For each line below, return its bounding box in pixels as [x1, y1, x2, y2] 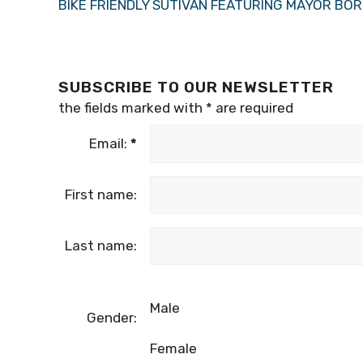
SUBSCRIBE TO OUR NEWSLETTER [58, 78, 334, 97]
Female [150, 340, 197, 357]
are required [212, 100, 293, 117]
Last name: [65, 237, 137, 254]
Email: [89, 135, 130, 152]
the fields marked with [58, 100, 206, 117]
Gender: [87, 310, 137, 327]
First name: [65, 186, 137, 203]
